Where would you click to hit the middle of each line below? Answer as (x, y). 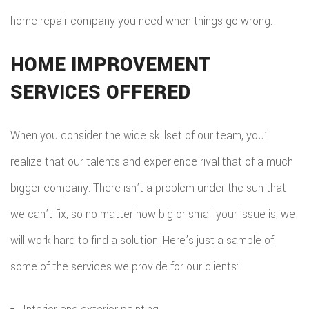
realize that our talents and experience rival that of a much (152, 162)
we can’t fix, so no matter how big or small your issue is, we (153, 214)
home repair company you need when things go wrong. (141, 21)
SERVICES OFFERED (100, 92)
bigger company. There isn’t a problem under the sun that (148, 188)
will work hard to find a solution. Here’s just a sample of (142, 240)
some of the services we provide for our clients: (124, 267)
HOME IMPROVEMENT (110, 65)
